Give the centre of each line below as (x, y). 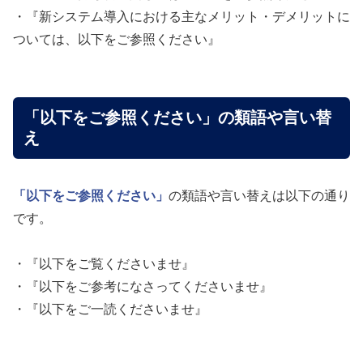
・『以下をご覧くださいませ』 (104, 264)
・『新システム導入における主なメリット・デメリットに (181, 16)
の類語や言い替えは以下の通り (259, 196)
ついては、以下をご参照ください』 (117, 39)
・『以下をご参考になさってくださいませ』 (143, 287)
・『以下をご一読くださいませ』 (110, 310)
